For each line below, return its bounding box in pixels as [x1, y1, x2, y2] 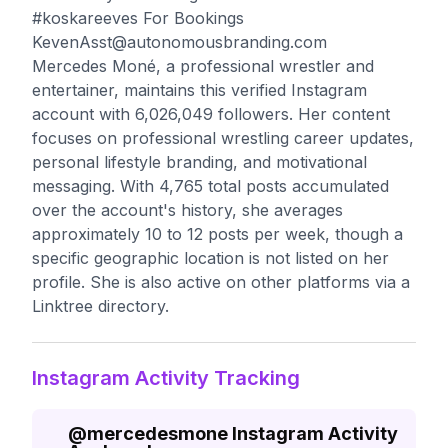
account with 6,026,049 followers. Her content [32, 104, 390, 124]
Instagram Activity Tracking [32, 366, 300, 390]
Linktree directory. [32, 296, 169, 316]
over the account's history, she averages [32, 200, 343, 220]
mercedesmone [86, 423, 228, 444]
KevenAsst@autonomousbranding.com [32, 32, 327, 52]
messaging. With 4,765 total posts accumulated [32, 176, 389, 196]
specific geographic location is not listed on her [32, 248, 389, 268]
